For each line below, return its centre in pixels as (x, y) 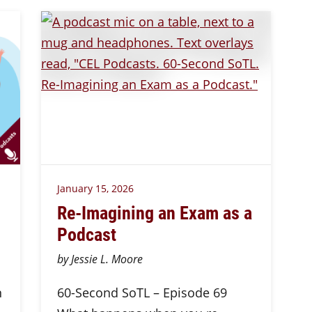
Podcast (86, 234)
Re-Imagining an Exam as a (154, 212)
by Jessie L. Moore (100, 259)
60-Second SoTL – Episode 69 (142, 292)
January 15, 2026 (95, 188)
